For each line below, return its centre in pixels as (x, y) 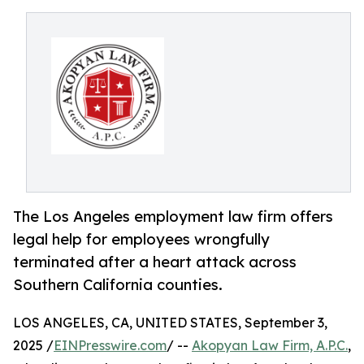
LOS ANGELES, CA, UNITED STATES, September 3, (170, 323)
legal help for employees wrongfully (141, 239)
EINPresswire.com (110, 346)
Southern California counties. (118, 285)
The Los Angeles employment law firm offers (173, 217)
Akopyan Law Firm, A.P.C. (270, 346)
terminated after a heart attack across (155, 262)
